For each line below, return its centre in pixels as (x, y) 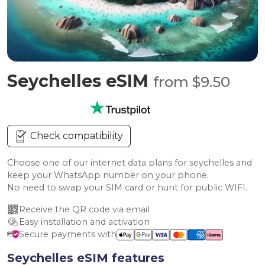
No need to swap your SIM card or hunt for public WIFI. (127, 188)
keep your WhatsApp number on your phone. (108, 175)
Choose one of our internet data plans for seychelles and (130, 163)
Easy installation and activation (84, 222)
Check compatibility (75, 136)
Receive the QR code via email (84, 209)
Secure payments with (68, 234)
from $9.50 (192, 82)
